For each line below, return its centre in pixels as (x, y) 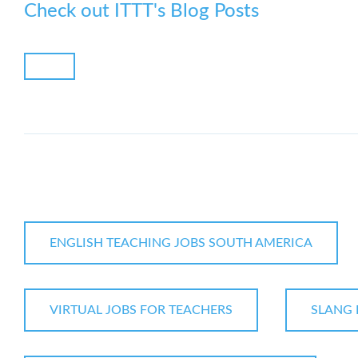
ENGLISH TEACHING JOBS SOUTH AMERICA (181, 243)
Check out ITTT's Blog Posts (141, 12)
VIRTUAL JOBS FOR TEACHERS (141, 310)
